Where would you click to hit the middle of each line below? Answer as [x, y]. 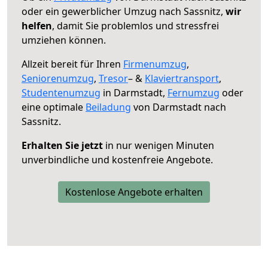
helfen [37, 25]
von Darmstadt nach [179, 107]
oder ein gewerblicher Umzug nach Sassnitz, [124, 11]
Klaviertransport [182, 78]
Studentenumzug [61, 92]
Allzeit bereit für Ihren [72, 64]
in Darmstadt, [134, 92]
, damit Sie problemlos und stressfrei [135, 25]
